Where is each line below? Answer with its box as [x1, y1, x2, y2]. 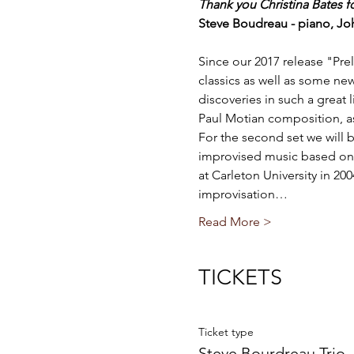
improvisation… [198, 186, 288, 202]
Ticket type [198, 324, 254, 339]
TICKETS [198, 265, 282, 291]
